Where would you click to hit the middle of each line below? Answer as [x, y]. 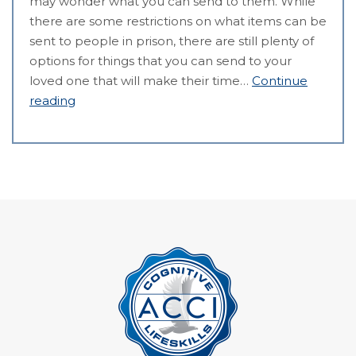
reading [52, 100]
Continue [280, 80]
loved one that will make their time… [141, 80]
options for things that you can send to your [161, 60]
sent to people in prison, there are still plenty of [172, 41]
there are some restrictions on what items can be [178, 21]
